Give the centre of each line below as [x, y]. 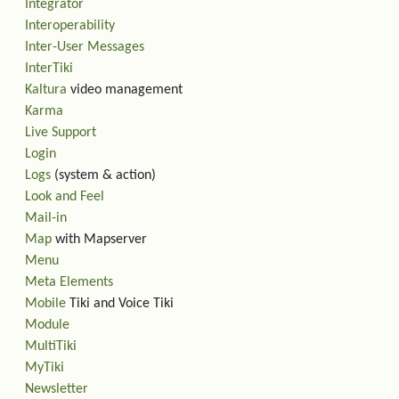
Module [47, 325]
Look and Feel [65, 197]
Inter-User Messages [85, 47]
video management [125, 90]
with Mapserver [99, 240]
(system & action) [103, 175]
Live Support [61, 133]
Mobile [45, 304]
